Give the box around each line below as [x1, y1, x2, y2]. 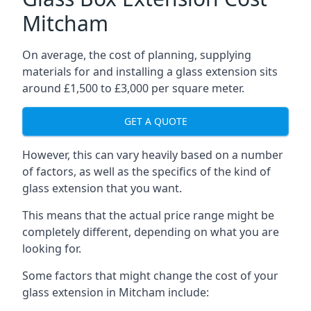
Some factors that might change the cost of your [22, 267, 278, 283]
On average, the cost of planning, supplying [22, 47, 251, 62]
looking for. [22, 240, 81, 256]
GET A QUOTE [124, 115, 187, 128]
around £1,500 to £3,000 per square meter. [22, 80, 244, 96]
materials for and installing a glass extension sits [22, 63, 278, 79]
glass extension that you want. [22, 180, 182, 196]
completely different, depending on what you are [22, 224, 279, 239]
